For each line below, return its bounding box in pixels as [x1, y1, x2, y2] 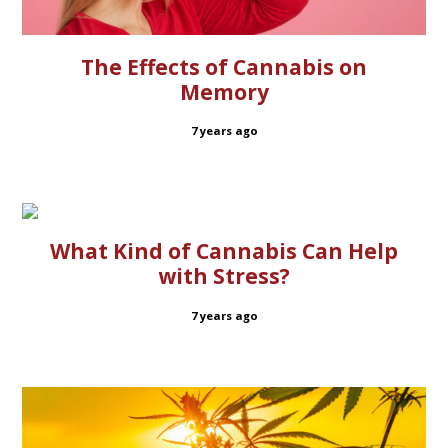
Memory [179, 77, 269, 106]
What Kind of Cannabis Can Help [50, 237, 398, 265]
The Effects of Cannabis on [81, 52, 367, 81]
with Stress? [158, 262, 290, 290]
